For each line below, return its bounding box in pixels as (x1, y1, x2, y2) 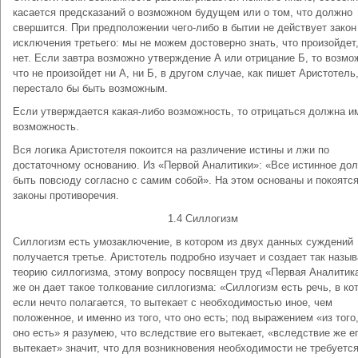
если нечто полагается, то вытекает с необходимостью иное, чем (13, 296, 332, 308)
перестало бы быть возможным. (13, 82, 168, 94)
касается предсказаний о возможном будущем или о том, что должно (13, 6, 352, 18)
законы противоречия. (13, 189, 119, 201)
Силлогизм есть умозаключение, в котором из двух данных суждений (13, 236, 353, 248)
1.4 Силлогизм (167, 213, 238, 225)
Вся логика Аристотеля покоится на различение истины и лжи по (13, 144, 329, 156)
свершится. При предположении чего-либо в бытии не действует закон (13, 22, 356, 34)
